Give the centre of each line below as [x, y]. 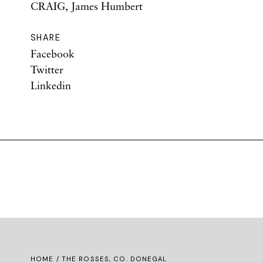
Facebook [53, 53]
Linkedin [51, 85]
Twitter [47, 69]
